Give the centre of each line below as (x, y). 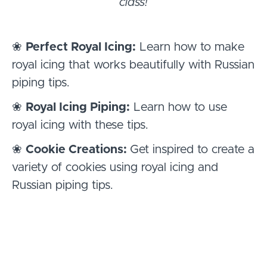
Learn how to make (190, 47)
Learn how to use (178, 107)
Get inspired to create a (192, 149)
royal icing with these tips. (80, 125)
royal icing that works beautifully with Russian (133, 65)
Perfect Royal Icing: (81, 47)
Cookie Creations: (78, 149)
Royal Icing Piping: (78, 107)
